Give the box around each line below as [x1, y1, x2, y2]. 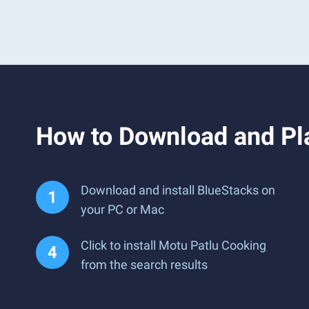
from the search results [81, 257, 208, 272]
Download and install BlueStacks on [81, 183, 275, 197]
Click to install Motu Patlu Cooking [81, 238, 266, 252]
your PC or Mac [81, 202, 164, 217]
